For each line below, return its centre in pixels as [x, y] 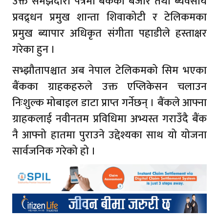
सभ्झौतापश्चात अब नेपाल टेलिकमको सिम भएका [109, 71]
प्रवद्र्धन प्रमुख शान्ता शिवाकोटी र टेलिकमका [109, 18]
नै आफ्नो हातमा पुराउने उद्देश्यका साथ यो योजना [109, 135]
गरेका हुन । [34, 50]
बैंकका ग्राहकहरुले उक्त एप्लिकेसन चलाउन [109, 87]
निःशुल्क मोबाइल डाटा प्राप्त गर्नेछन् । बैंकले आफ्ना [109, 103]
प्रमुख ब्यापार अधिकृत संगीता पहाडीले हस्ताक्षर [109, 34]
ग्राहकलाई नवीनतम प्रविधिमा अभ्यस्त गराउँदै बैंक [109, 119]
